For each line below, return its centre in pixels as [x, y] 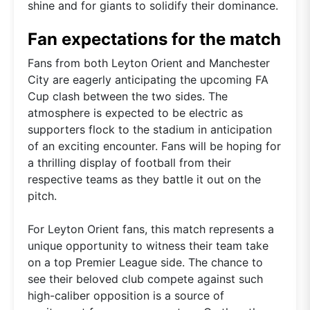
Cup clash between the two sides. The [128, 96]
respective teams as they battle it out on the [144, 179]
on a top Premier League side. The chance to [145, 262]
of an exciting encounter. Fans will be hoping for [154, 146]
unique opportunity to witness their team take [148, 245]
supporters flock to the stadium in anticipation [150, 129]
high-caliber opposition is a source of [126, 295]
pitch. [42, 195]
